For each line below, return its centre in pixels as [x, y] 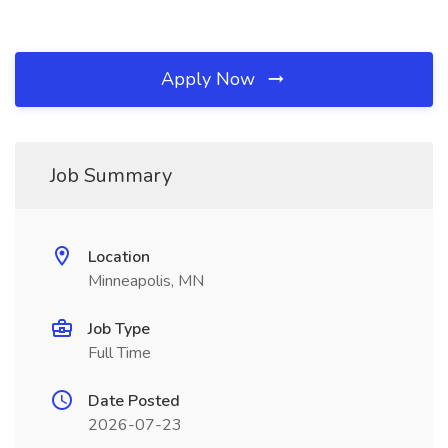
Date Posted [134, 401]
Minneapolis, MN [146, 281]
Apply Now [210, 79]
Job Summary [111, 175]
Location [119, 257]
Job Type [119, 329]
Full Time [119, 353]
